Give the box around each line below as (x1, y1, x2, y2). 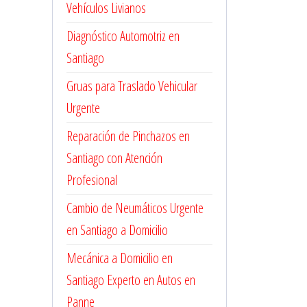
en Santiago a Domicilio (66, 221, 168, 239)
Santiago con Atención (66, 149, 162, 167)
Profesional (66, 171, 117, 189)
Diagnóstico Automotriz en (66, 27, 180, 45)
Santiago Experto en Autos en (66, 271, 195, 289)
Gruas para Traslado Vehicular (66, 77, 197, 95)
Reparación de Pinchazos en (66, 127, 190, 145)
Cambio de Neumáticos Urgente (66, 199, 204, 217)
